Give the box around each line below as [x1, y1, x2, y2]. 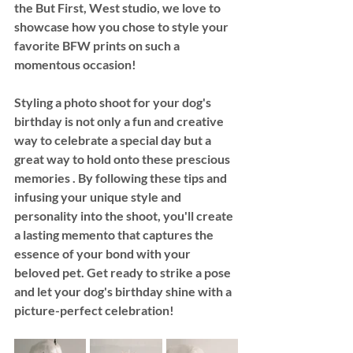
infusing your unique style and [14, 189, 184, 205]
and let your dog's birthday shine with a [14, 284, 234, 299]
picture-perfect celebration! [14, 303, 174, 318]
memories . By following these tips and [14, 170, 229, 186]
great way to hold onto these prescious [14, 151, 232, 167]
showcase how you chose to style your [14, 19, 231, 35]
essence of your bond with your [14, 246, 193, 262]
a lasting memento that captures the [14, 227, 216, 243]
